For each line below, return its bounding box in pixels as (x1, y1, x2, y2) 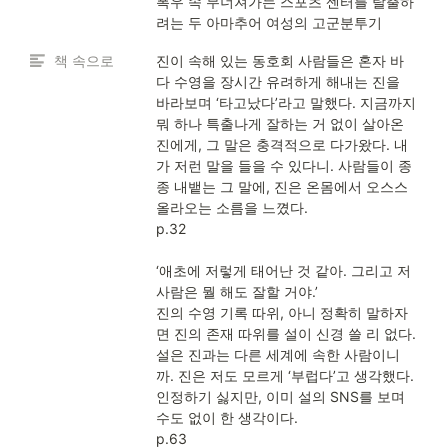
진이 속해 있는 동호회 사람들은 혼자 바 (156, 52, 404, 69)
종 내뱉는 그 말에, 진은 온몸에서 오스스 (156, 178, 408, 195)
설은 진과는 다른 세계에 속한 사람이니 (156, 346, 400, 363)
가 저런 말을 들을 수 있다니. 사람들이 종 (156, 157, 412, 174)
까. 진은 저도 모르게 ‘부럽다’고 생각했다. (156, 367, 414, 384)
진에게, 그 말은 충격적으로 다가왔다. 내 (156, 136, 408, 153)
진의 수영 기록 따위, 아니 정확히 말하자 (156, 304, 408, 321)
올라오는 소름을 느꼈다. (156, 199, 308, 216)
